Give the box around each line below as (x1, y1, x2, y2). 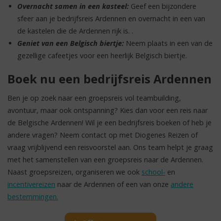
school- (142, 167, 165, 177)
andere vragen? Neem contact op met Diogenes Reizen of (7, 130, 198, 140)
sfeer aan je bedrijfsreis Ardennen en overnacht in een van (17, 13, 205, 23)
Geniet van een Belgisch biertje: (17, 38, 124, 48)
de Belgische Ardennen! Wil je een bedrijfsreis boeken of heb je (7, 118, 212, 128)
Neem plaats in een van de (124, 38, 213, 48)
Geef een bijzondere (129, 1, 196, 11)
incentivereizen (7, 180, 55, 189)
